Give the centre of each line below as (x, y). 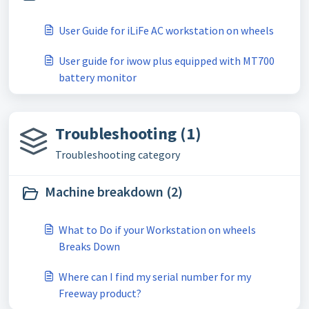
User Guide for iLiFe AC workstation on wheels (166, 30)
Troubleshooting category (118, 154)
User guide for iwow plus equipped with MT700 (167, 61)
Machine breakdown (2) (114, 191)
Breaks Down (89, 246)
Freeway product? (100, 293)
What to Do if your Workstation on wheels (157, 230)
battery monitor (98, 77)
